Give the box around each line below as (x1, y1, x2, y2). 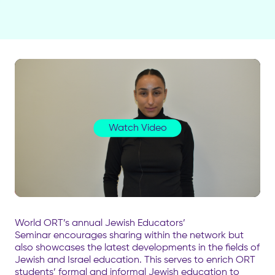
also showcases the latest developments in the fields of (15, 241, 260, 253)
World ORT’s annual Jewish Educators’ (15, 217, 185, 228)
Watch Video (108, 122, 167, 134)
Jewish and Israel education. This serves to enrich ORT (15, 254, 255, 265)
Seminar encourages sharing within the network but (15, 229, 244, 241)
